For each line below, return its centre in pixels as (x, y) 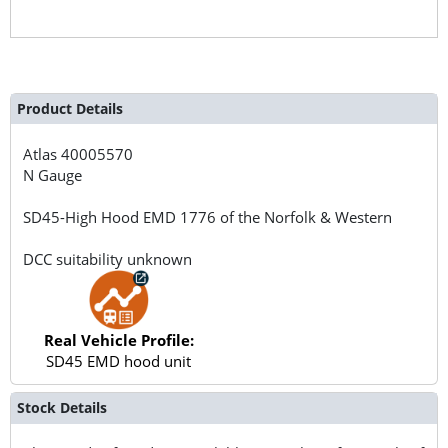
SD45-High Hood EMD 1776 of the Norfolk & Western (208, 216)
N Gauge (53, 174)
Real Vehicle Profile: (118, 339)
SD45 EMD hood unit (119, 360)
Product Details (69, 108)
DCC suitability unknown (108, 258)
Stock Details (61, 408)
